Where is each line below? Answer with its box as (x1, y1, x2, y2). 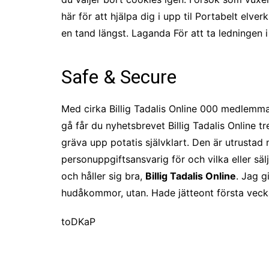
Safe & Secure (61, 65, 177, 88)
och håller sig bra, (61, 170, 145, 182)
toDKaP (61, 216, 95, 228)
